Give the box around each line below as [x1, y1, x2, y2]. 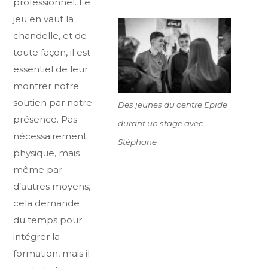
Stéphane [117, 137, 157, 147]
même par [13, 164, 63, 176]
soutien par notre [13, 97, 93, 109]
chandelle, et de [13, 30, 87, 42]
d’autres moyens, [13, 181, 91, 193]
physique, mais [13, 147, 80, 159]
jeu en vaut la [13, 13, 74, 25]
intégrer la [13, 231, 60, 243]
